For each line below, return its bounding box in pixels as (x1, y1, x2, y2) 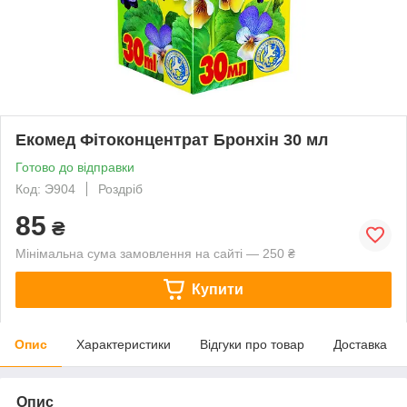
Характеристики (76, 336, 171, 352)
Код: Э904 (15, 181, 75, 196)
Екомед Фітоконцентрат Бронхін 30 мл (15, 130, 328, 149)
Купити (191, 281, 243, 297)
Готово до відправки (15, 159, 134, 174)
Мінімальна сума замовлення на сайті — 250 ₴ (15, 245, 295, 261)
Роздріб (98, 181, 143, 196)
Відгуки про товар (200, 336, 304, 352)
